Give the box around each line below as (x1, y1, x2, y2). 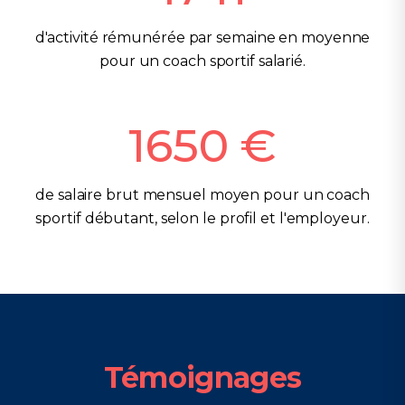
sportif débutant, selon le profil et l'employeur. (35, 210, 370, 227)
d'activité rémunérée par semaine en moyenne (34, 29, 371, 46)
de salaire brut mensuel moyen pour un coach (35, 186, 370, 203)
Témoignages (103, 360, 302, 395)
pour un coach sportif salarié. (99, 52, 306, 70)
